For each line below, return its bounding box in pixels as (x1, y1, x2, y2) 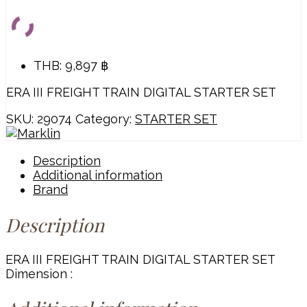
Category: (75, 112, 135, 127)
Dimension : (5, 267, 73, 282)
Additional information (33, 168, 162, 183)
